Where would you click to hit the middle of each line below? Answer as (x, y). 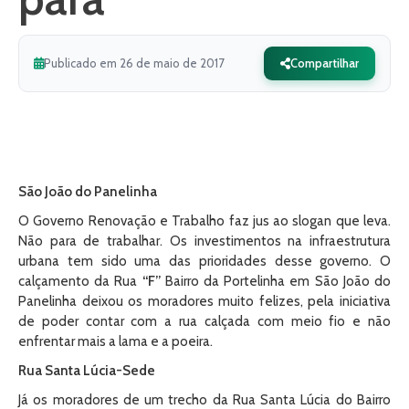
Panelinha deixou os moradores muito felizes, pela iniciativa (204, 301)
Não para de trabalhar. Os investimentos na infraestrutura (204, 241)
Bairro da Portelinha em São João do (276, 281)
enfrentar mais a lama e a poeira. (115, 341)
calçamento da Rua (80, 281)
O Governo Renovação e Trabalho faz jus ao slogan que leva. (204, 221)
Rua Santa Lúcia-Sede (87, 371)
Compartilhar (325, 63)
